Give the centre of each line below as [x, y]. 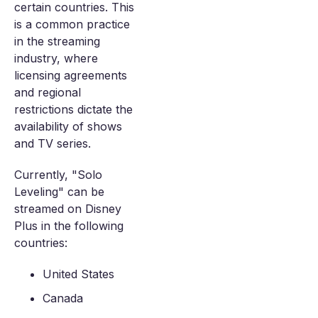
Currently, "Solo [58, 175]
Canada [63, 298]
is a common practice [72, 24]
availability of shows [68, 126]
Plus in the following [69, 226]
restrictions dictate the [73, 109]
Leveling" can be [59, 192]
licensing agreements [71, 75]
